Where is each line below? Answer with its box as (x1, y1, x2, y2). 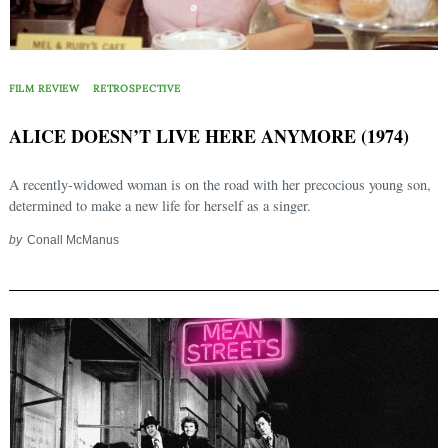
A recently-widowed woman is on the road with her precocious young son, (9, 175, 431, 195)
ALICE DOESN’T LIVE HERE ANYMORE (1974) (9, 123, 409, 150)
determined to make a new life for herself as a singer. (9, 196, 311, 216)
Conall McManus (26, 233, 119, 247)
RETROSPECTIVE (93, 81, 181, 95)
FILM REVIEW (9, 81, 80, 95)
